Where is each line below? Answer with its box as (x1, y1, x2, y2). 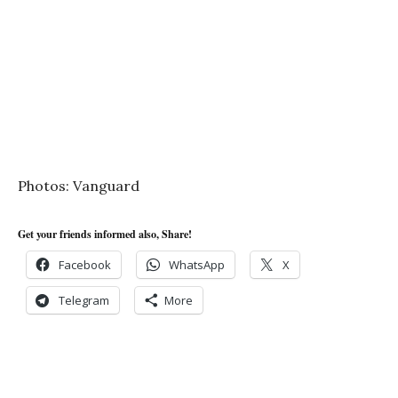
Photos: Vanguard (18, 176, 139, 195)
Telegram (59, 291, 109, 308)
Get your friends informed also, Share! (18, 226, 192, 242)
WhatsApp (169, 256, 225, 273)
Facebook (59, 256, 111, 273)
